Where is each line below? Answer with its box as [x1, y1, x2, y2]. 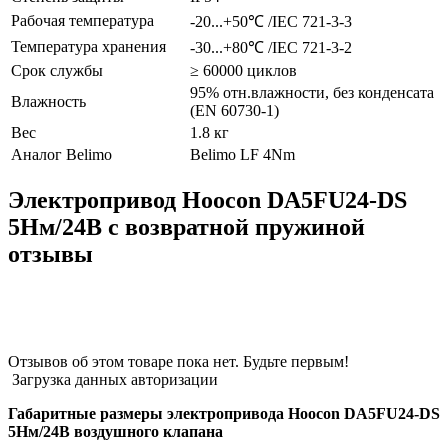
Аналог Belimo [11, 146, 112, 164]
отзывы [8, 241, 93, 268]
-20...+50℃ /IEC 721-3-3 [190, 13, 352, 31]
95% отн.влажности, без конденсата [190, 84, 434, 102]
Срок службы [11, 62, 103, 80]
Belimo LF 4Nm [190, 146, 295, 164]
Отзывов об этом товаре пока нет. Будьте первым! [8, 353, 349, 371]
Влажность [11, 93, 86, 111]
